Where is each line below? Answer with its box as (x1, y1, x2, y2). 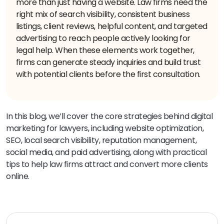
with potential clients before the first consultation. (16, 68, 200, 80)
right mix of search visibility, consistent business (16, 8, 190, 20)
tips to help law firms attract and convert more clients (6, 158, 208, 170)
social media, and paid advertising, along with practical (6, 146, 207, 158)
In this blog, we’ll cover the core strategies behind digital (6, 110, 213, 122)
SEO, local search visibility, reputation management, (6, 134, 197, 146)
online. (6, 170, 29, 182)
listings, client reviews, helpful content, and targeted (16, 20, 207, 32)
